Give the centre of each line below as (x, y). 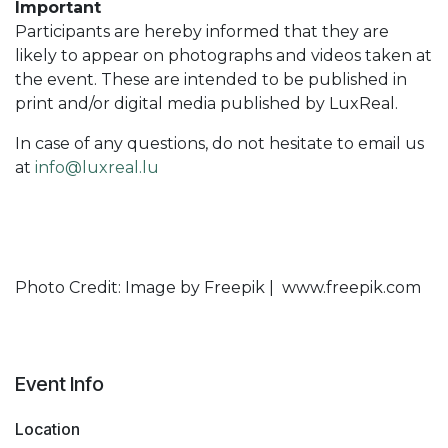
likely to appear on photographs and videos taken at (223, 55)
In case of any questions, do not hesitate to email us (219, 143)
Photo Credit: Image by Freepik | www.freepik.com (218, 287)
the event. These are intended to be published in (211, 79)
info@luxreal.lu (97, 167)
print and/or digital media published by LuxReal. (206, 103)
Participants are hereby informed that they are (202, 31)
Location (47, 428)
